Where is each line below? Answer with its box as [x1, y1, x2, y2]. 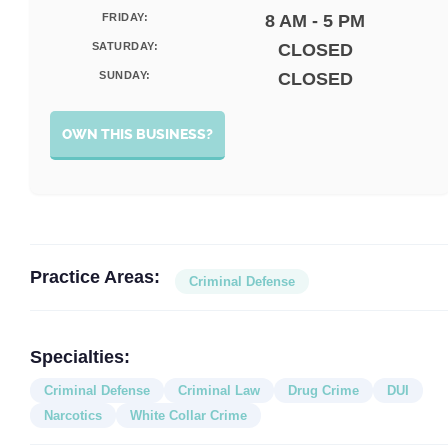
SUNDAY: [99, 69, 151, 81]
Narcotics [44, 408, 102, 423]
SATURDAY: [91, 40, 159, 52]
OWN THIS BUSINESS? [62, 126, 213, 143]
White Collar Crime [130, 408, 247, 423]
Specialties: [30, 347, 130, 367]
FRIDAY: [101, 11, 149, 23]
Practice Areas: [30, 267, 160, 287]
